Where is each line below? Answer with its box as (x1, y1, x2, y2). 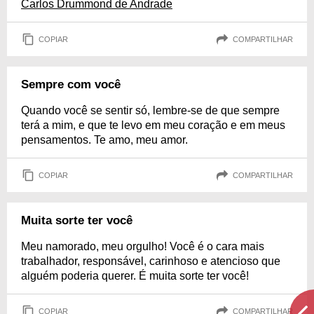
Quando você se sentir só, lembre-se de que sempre (21, 104, 280, 116)
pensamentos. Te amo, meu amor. (21, 134, 188, 146)
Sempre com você (21, 78, 121, 91)
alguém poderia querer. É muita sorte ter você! (21, 270, 249, 282)
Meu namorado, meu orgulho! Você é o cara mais (21, 240, 264, 252)
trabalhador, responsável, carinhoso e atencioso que (21, 255, 280, 267)
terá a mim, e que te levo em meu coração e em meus (21, 119, 285, 131)
